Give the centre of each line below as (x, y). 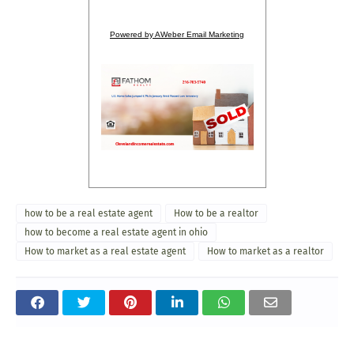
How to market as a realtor (265, 251)
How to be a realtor (216, 213)
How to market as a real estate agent (105, 251)
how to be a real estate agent (88, 213)
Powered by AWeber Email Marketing (177, 35)
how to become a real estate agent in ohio (116, 232)
